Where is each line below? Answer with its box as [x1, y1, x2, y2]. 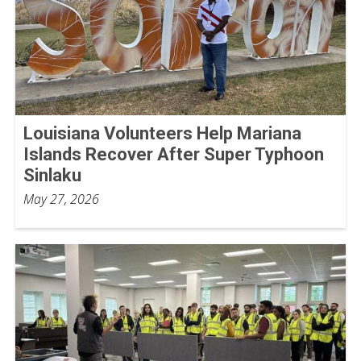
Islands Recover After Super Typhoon [23, 144, 324, 164]
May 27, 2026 [23, 190, 99, 208]
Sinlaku [23, 165, 81, 185]
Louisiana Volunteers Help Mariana [23, 123, 301, 143]
